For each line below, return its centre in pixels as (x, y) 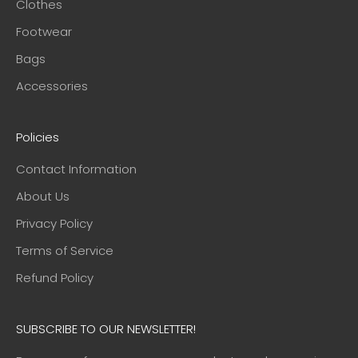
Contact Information (76, 169)
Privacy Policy (54, 224)
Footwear (44, 32)
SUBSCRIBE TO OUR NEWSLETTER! (106, 329)
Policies (38, 137)
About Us (43, 197)
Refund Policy (55, 278)
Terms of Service (65, 251)
